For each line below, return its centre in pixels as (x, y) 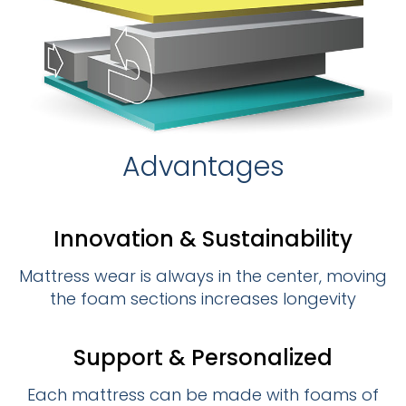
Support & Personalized (203, 358)
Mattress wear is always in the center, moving (203, 276)
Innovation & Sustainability (203, 239)
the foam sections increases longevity (203, 299)
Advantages (203, 167)
